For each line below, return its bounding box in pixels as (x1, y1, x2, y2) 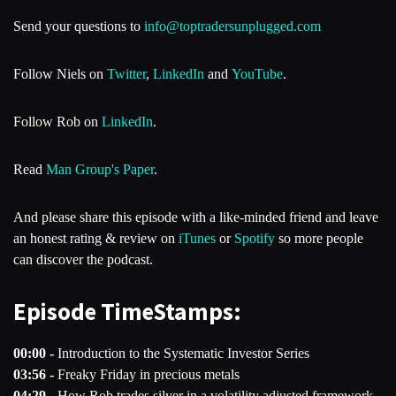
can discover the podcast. (13, 252, 153, 267)
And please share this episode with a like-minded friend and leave (13, 209, 378, 225)
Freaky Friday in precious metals (54, 367, 240, 382)
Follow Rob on (13, 114, 102, 129)
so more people (275, 231, 363, 246)
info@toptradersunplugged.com (144, 19, 321, 34)
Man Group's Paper (46, 162, 154, 177)
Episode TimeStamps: (13, 296, 241, 326)
